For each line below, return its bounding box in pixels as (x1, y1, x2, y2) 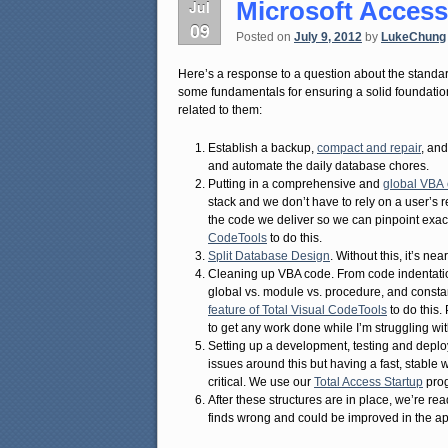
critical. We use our (208, 374, 314, 389)
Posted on (236, 29, 294, 44)
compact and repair (317, 140, 421, 155)
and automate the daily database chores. (208, 158, 429, 173)
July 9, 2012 (294, 29, 362, 44)
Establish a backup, (208, 140, 317, 155)
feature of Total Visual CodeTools (208, 302, 387, 317)
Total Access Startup (314, 374, 423, 389)
